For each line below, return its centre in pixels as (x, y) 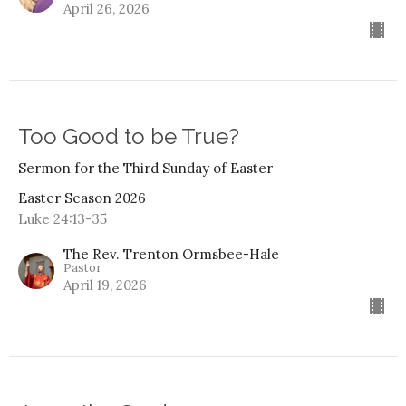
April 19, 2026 (105, 285)
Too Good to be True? (129, 136)
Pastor (82, 267)
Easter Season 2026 (82, 198)
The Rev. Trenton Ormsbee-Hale (171, 254)
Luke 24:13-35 (63, 218)
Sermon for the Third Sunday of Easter (145, 168)
